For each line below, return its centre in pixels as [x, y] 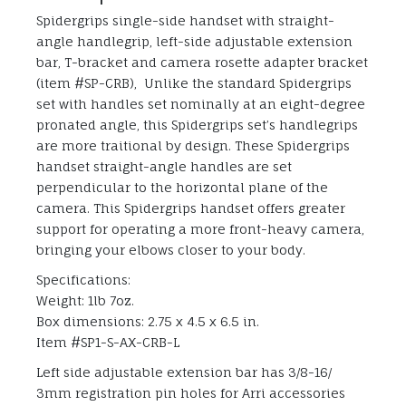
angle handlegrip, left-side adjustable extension [194, 41]
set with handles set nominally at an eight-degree [201, 103]
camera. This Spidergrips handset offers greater [191, 208]
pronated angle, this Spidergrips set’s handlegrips [197, 124]
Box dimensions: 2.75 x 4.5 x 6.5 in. [148, 321]
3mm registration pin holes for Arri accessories [191, 392]
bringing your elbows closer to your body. [171, 249]
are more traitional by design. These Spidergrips [193, 145]
